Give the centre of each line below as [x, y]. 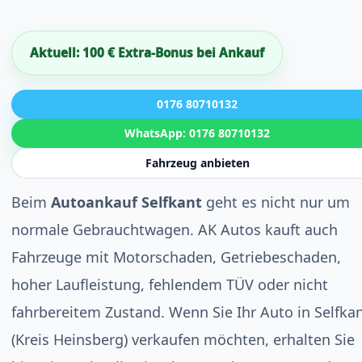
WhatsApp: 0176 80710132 [197, 133]
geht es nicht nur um [276, 202]
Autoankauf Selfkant [126, 202]
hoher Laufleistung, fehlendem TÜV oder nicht [170, 284]
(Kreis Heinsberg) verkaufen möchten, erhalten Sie [183, 339]
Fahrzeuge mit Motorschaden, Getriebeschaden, [176, 257]
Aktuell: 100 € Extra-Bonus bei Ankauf [147, 53]
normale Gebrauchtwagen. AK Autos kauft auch [175, 229]
